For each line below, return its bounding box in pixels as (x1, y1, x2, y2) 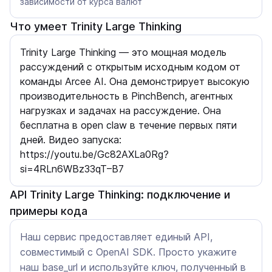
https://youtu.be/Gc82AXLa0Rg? (20, 148, 169, 160)
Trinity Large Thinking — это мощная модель (20, 46, 226, 58)
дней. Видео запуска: (20, 134, 121, 146)
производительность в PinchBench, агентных (20, 90, 233, 102)
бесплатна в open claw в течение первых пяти (20, 119, 237, 131)
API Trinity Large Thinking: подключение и (10, 188, 230, 201)
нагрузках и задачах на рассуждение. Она (20, 104, 221, 117)
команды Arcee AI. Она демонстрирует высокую (20, 75, 250, 87)
